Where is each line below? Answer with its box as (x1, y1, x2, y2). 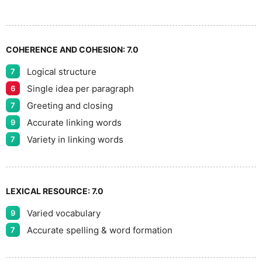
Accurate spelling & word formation (27, 224, 173, 236)
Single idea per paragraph (27, 82, 134, 94)
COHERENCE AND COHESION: (6, 44, 127, 54)
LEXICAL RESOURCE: (6, 186, 92, 196)
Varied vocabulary (27, 207, 101, 219)
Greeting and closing (27, 99, 113, 111)
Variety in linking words (27, 133, 123, 145)
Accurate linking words (27, 116, 122, 128)
